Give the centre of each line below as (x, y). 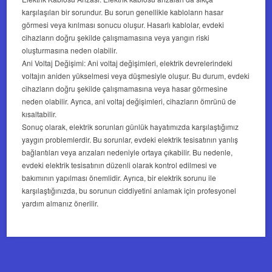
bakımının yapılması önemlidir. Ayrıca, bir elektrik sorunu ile (119, 178)
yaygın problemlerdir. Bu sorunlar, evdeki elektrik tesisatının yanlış (130, 140)
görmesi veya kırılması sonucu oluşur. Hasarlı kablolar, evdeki (123, 25)
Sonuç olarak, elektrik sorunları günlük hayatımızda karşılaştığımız (131, 127)
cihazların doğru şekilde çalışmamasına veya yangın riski (116, 38)
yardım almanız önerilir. (60, 203)
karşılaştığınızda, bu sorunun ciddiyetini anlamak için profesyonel (129, 191)
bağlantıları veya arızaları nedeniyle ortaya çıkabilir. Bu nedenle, (127, 152)
